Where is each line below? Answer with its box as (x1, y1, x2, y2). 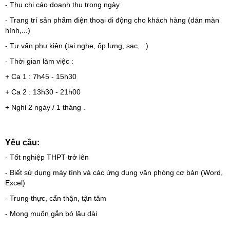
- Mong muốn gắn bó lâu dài (5, 209, 97, 218)
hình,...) (5, 26, 30, 34)
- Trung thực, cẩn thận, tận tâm (5, 194, 106, 202)
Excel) (5, 179, 25, 187)
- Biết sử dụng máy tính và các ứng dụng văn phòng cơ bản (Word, (5, 168, 223, 177)
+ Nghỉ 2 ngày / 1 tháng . (5, 103, 85, 111)
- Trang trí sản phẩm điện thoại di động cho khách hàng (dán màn (5, 16, 219, 24)
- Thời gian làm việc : (5, 57, 73, 65)
